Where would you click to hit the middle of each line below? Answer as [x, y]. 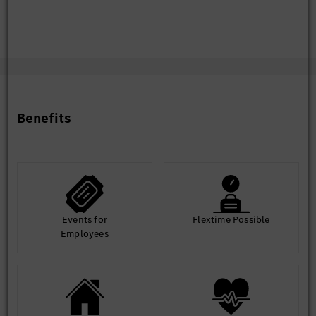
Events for [84, 220]
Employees [85, 234]
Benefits [44, 118]
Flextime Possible [231, 220]
